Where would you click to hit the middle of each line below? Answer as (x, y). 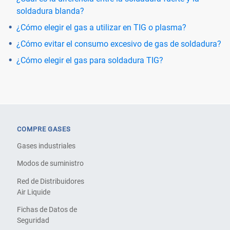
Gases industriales (46, 146)
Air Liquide (34, 192)
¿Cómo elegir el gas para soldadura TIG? (90, 60)
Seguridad (33, 221)
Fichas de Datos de (47, 210)
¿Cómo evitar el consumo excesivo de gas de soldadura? (119, 44)
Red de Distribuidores (51, 181)
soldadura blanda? (50, 11)
